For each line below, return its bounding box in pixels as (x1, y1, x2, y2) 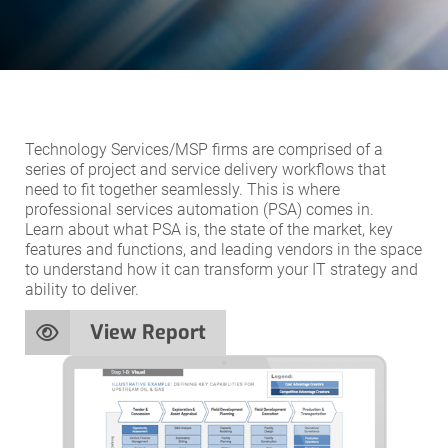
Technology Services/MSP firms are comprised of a (25, 140, 383, 159)
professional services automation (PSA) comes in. (25, 200, 374, 219)
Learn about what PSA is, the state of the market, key (25, 220, 393, 239)
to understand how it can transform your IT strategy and (25, 260, 418, 279)
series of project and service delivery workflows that (25, 160, 386, 179)
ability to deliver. (25, 280, 139, 299)
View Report (90, 319, 206, 346)
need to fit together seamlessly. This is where (25, 180, 340, 199)
